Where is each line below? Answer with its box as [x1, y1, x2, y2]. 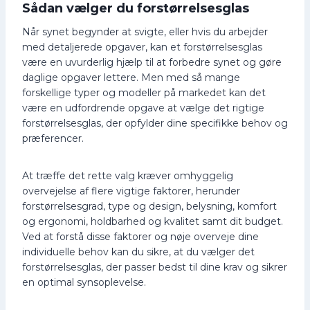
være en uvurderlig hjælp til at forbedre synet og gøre [22, 55, 282, 69]
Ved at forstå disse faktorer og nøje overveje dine [22, 230, 259, 243]
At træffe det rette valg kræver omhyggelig [22, 169, 233, 182]
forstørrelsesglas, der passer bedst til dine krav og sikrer [22, 260, 287, 273]
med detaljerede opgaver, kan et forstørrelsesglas [22, 40, 262, 53]
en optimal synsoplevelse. [22, 275, 146, 289]
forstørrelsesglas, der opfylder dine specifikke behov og [22, 116, 288, 129]
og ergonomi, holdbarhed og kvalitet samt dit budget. [22, 215, 283, 228]
